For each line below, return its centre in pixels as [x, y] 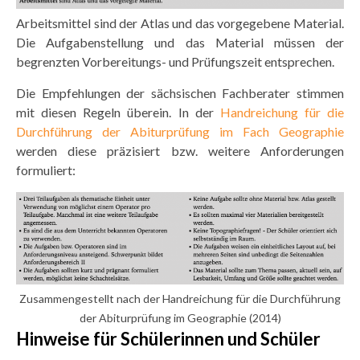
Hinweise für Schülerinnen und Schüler [168, 339]
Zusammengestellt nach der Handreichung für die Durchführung [180, 299]
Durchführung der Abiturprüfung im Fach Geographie [180, 131]
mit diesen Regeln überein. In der [118, 112]
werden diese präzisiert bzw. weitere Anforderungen [180, 151]
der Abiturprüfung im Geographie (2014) [180, 318]
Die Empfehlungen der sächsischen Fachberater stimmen [180, 93]
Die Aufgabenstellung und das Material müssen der [180, 42]
